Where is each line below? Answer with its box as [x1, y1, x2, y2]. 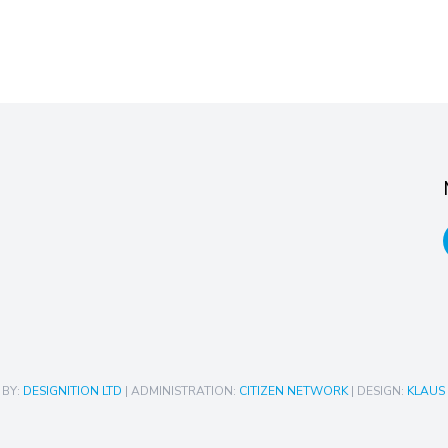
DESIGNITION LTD [22, 382, 122, 399]
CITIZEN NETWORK [238, 382, 348, 399]
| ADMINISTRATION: [121, 382, 239, 399]
